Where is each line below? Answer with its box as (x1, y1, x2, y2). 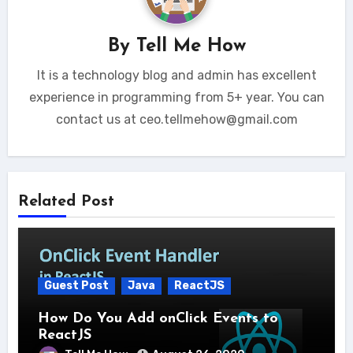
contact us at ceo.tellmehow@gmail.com (55, 111, 298, 127)
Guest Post (43, 279, 109, 292)
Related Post (17, 194, 114, 210)
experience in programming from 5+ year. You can (28, 89, 325, 105)
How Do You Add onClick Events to (37, 311, 278, 326)
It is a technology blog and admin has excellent (36, 67, 317, 83)
